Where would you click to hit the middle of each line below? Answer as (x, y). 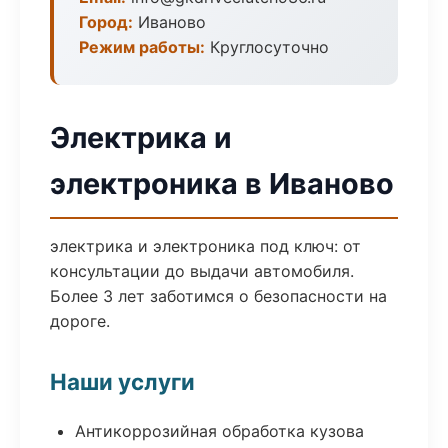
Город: (106, 22)
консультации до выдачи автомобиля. (202, 271)
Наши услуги (122, 381)
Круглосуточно (267, 47)
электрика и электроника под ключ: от (205, 246)
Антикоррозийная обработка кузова (219, 431)
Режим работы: (142, 47)
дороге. (80, 321)
